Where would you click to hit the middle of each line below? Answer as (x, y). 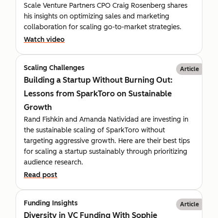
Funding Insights (51, 203)
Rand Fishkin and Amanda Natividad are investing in (106, 119)
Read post (41, 175)
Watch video (44, 39)
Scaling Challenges (54, 68)
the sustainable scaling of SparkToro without (94, 130)
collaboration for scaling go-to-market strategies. (103, 27)
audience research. (54, 162)
